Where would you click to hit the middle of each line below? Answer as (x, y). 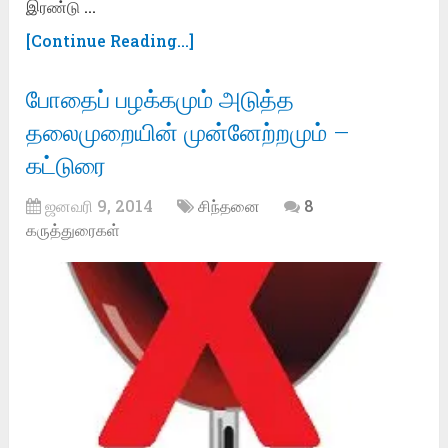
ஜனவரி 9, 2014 (99, 205)
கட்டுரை (66, 164)
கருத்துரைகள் (73, 229)
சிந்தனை (229, 205)
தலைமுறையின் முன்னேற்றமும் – (188, 131)
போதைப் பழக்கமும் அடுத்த (160, 98)
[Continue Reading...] (110, 40)
